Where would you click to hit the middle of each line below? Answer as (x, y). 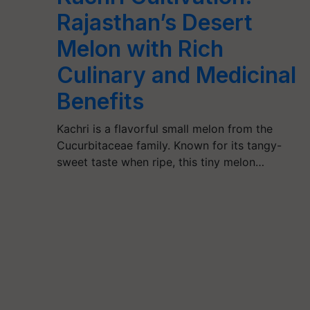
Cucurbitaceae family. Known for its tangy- (169, 145)
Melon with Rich (140, 49)
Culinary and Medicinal (176, 75)
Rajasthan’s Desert (154, 22)
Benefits (100, 101)
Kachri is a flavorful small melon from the (164, 129)
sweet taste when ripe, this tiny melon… (160, 162)
